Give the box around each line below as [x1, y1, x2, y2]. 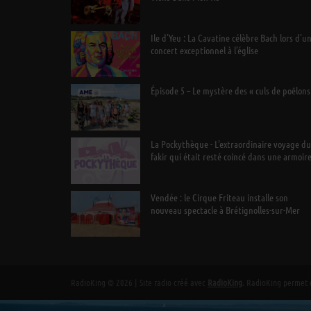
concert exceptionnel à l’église [150, 43, 258, 56]
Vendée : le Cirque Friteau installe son [150, 190, 288, 203]
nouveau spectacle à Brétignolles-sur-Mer [150, 203, 300, 216]
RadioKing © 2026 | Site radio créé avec [71, 276, 208, 288]
